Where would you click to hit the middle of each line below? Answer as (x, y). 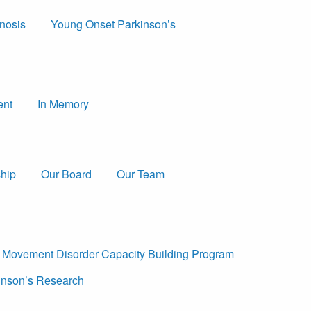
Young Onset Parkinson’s (113, 24)
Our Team (141, 174)
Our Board (66, 174)
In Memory (63, 104)
